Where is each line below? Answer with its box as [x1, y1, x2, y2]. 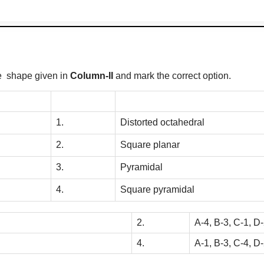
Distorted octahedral [120, 117, 207, 127]
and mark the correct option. [115, 70, 233, 81]
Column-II [70, 70, 115, 81]
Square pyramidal [120, 184, 194, 194]
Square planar [120, 139, 182, 150]
